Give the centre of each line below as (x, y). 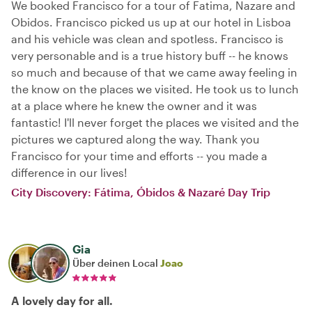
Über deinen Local (116, 263)
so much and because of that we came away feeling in (154, 72)
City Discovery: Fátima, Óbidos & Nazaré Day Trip (141, 192)
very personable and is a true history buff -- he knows (150, 55)
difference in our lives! (69, 172)
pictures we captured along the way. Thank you (135, 139)
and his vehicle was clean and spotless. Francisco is (147, 38)
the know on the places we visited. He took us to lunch (155, 88)
